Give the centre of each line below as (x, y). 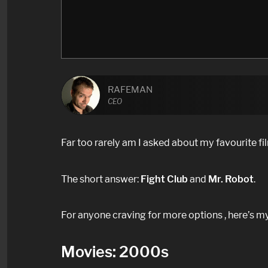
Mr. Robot (231, 179)
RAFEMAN (130, 90)
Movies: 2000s (115, 252)
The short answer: (101, 179)
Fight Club (164, 179)
